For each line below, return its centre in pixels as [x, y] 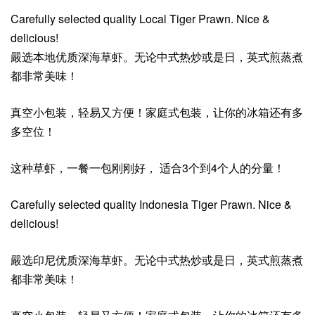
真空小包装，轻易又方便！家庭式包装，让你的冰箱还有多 [157, 112]
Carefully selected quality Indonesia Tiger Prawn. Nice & [151, 204]
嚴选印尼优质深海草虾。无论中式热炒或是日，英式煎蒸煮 [157, 259]
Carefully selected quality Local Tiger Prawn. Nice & [140, 18]
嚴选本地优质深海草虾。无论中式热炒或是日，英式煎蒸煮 [157, 56]
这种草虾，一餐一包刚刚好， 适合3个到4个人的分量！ [148, 167]
